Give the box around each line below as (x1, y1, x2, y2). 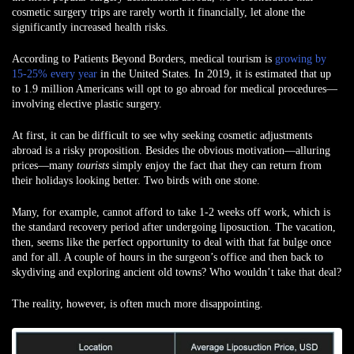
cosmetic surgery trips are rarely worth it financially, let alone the (12, 6, 305, 18)
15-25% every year (12, 68, 97, 80)
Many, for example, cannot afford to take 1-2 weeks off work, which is (12, 206, 330, 218)
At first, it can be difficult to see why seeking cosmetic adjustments (12, 130, 312, 141)
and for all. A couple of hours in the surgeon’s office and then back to (12, 251, 323, 263)
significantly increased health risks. (12, 21, 168, 33)
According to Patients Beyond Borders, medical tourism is (12, 53, 275, 65)
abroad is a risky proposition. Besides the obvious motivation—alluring (12, 145, 330, 156)
